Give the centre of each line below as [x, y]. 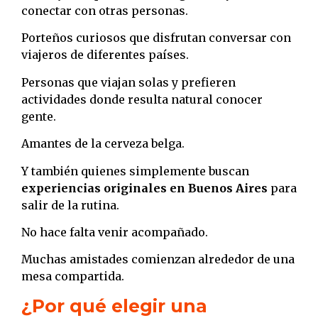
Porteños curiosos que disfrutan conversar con [156, 38]
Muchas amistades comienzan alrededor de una [158, 259]
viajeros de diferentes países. [105, 55]
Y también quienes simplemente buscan [135, 171]
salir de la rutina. [70, 205]
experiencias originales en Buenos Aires [144, 188]
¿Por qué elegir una [114, 306]
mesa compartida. [73, 276]
